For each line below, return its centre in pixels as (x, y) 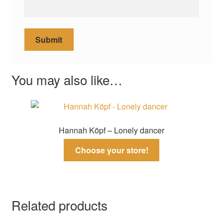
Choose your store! (111, 150)
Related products (59, 205)
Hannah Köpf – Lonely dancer (111, 130)
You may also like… (67, 80)
